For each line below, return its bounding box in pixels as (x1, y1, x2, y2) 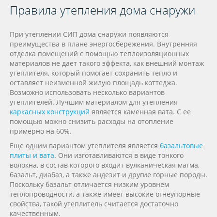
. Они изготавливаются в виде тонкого (54, 150, 184, 160)
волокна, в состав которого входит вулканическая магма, (10, 160, 200, 170)
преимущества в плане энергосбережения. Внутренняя (10, 39, 197, 48)
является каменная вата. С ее (90, 107, 191, 116)
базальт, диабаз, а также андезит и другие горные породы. (10, 170, 207, 179)
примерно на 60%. (10, 126, 72, 136)
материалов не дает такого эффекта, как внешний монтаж (10, 58, 204, 68)
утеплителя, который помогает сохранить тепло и (10, 68, 177, 77)
